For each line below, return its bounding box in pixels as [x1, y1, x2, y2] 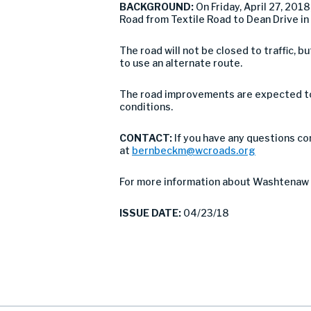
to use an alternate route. [119, 57, 242, 69]
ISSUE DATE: [119, 207, 181, 219]
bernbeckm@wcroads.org [132, 144, 255, 156]
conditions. [119, 101, 173, 112]
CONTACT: [119, 132, 174, 144]
